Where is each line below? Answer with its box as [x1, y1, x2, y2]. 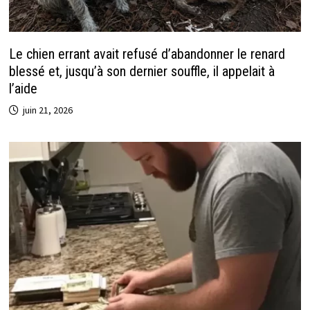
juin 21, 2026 [22, 104, 73, 117]
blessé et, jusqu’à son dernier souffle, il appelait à [8, 63, 275, 80]
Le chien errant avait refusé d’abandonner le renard [8, 46, 285, 63]
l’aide [8, 80, 37, 98]
